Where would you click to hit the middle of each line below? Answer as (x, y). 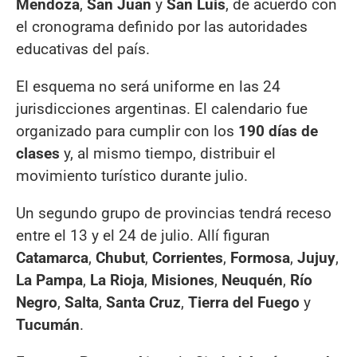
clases (38, 153)
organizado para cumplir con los (127, 131)
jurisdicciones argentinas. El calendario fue (162, 108)
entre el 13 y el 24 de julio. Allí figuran (143, 235)
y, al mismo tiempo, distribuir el (168, 153)
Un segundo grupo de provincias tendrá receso (174, 213)
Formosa (260, 257)
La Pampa (49, 280)
